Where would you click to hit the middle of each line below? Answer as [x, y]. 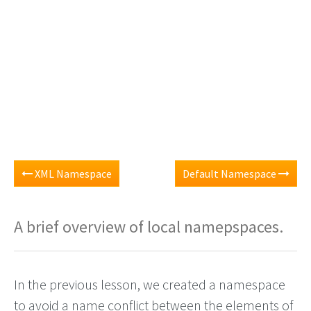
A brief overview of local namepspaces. [149, 227]
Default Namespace [230, 174]
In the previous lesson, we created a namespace [150, 284]
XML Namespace [72, 174]
